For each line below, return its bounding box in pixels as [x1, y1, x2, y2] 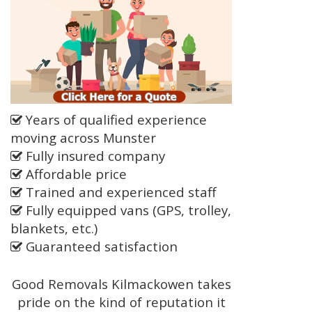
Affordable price [22, 165, 127, 183]
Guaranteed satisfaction [22, 237, 178, 256]
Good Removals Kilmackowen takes [11, 275, 231, 293]
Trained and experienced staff [22, 183, 217, 201]
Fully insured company [22, 147, 165, 165]
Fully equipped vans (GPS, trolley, [22, 201, 231, 219]
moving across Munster [10, 129, 156, 147]
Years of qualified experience [22, 111, 207, 129]
